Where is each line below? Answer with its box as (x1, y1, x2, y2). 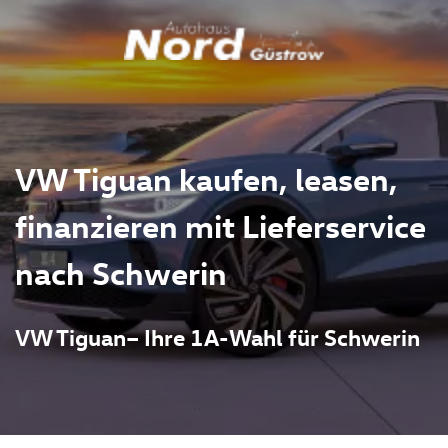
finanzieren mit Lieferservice (15, 206, 426, 245)
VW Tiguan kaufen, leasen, (15, 159, 398, 198)
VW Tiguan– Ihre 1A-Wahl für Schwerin (15, 322, 420, 351)
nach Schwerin (15, 253, 227, 292)
